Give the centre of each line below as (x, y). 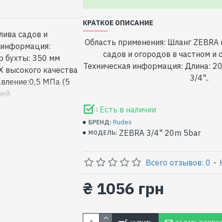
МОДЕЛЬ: (103, 133)
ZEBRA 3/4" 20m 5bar (160, 133)
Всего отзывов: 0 (178, 163)
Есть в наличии (128, 109)
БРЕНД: (100, 122)
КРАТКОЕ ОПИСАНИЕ (118, 23)
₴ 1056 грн (124, 188)
